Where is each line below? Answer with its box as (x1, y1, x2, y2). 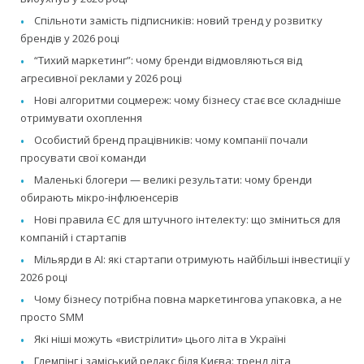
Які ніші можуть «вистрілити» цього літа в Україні (34, 331, 286, 347)
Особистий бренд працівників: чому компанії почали (34, 132, 308, 148)
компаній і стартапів (20, 230, 127, 245)
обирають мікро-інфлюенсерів (20, 190, 179, 206)
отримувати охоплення (20, 110, 142, 126)
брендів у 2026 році (20, 31, 119, 46)
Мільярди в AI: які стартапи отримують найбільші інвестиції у (34, 252, 350, 267)
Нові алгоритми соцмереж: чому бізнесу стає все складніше (34, 93, 341, 108)
